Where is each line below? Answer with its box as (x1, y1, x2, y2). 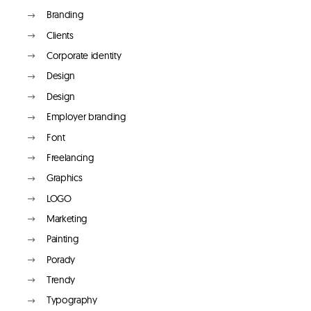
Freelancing (47, 151, 94, 164)
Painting (47, 233, 79, 246)
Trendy (47, 274, 76, 287)
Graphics (47, 171, 83, 185)
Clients (47, 28, 74, 42)
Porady (47, 253, 76, 266)
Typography (47, 294, 97, 307)
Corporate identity (47, 49, 121, 62)
